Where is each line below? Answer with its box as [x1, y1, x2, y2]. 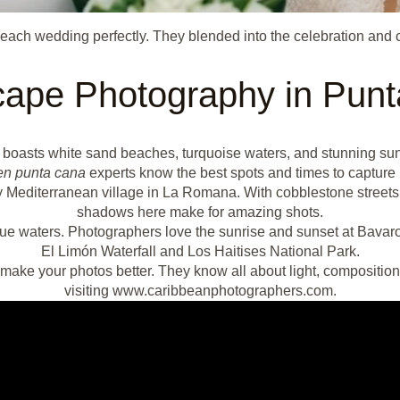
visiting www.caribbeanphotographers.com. [63, 282, 337, 298]
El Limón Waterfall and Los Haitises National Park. [40, 243, 360, 259]
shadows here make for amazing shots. [77, 204, 323, 220]
